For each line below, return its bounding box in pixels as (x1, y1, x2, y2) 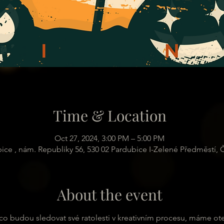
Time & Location (52, 105, 166, 125)
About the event (56, 184, 162, 204)
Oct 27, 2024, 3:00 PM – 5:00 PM (54, 133, 164, 143)
